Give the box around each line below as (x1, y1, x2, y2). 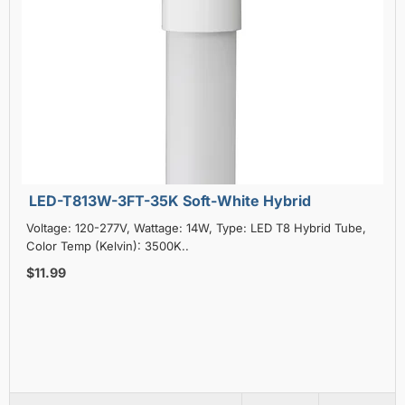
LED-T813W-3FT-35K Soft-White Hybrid (29, 191, 312, 210)
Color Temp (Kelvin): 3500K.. (26, 238, 189, 253)
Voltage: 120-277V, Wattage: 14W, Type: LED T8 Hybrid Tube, (26, 220, 366, 235)
